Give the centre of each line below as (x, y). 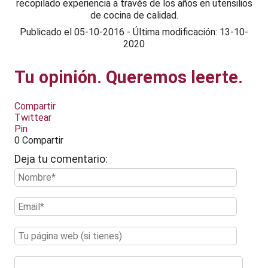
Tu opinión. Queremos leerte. (129, 77)
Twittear (33, 117)
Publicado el (47, 32)
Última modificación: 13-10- (191, 32)
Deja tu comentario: (61, 159)
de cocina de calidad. (134, 15)
